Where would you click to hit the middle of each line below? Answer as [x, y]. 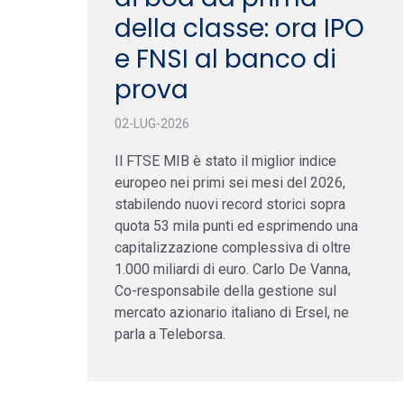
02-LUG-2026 [152, 123]
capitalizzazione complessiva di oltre [233, 247]
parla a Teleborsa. [170, 334]
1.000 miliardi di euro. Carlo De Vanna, [233, 269]
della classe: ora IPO [239, 28]
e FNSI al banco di [225, 59]
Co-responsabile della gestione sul [225, 290]
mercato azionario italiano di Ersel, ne [232, 312]
